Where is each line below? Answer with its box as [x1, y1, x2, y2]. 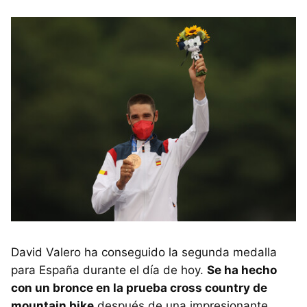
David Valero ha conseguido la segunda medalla [11, 245, 277, 260]
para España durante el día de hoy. [11, 263, 207, 278]
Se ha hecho [207, 263, 277, 278]
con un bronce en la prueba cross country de [11, 281, 267, 295]
